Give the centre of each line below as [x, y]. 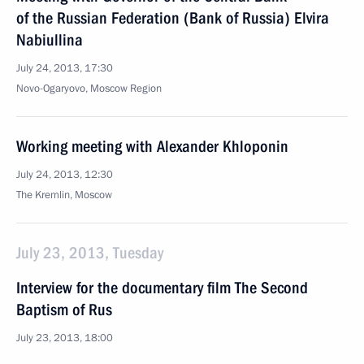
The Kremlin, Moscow [64, 195]
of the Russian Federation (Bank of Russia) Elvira [173, 18]
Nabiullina [50, 40]
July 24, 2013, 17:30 [65, 68]
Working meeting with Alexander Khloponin [152, 146]
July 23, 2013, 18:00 [65, 338]
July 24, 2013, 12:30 [65, 175]
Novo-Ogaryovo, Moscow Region [89, 89]
